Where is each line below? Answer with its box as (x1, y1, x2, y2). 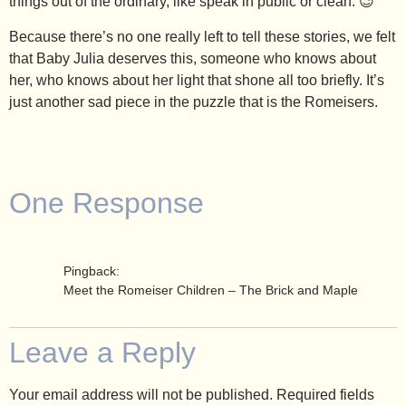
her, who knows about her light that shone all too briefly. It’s (9, 72, 384, 88)
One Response (9, 187, 204, 220)
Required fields (276, 387, 374, 403)
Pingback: (63, 264, 120, 279)
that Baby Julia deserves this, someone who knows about (9, 50, 376, 66)
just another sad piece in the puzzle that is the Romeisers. (9, 93, 378, 110)
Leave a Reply (9, 336, 196, 370)
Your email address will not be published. (9, 387, 273, 403)
